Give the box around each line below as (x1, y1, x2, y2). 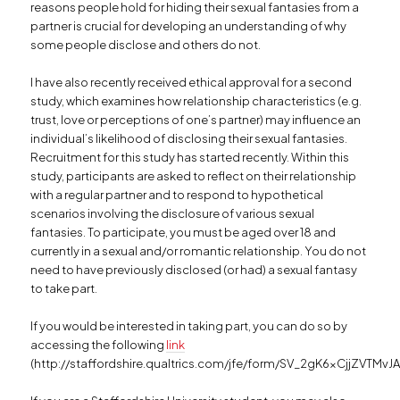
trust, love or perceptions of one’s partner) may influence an (30, 112, 362, 127)
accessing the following (30, 337, 167, 352)
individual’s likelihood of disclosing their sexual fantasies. (30, 130, 348, 146)
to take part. (30, 280, 98, 296)
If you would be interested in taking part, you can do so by (30, 318, 348, 333)
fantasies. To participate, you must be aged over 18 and (30, 224, 337, 239)
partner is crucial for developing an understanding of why (30, 18, 347, 33)
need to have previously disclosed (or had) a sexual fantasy (30, 262, 358, 277)
